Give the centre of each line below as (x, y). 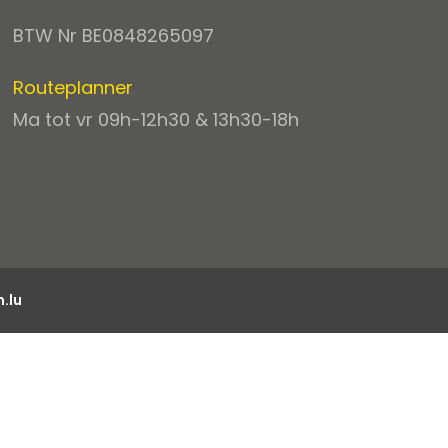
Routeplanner (73, 87)
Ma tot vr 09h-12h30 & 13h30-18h (156, 119)
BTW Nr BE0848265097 (114, 35)
